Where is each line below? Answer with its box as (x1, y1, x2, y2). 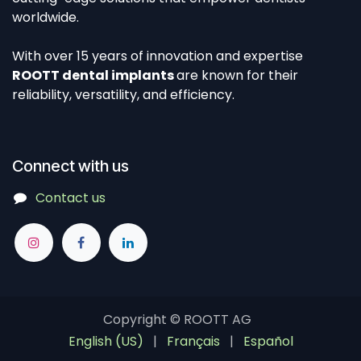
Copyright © (103, 310, 184, 329)
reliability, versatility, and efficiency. (12, 85, 234, 105)
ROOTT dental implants (12, 66, 176, 85)
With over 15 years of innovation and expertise (12, 47, 303, 66)
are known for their (176, 66, 298, 85)
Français (166, 332, 220, 351)
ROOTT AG (184, 310, 251, 329)
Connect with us (12, 156, 129, 176)
